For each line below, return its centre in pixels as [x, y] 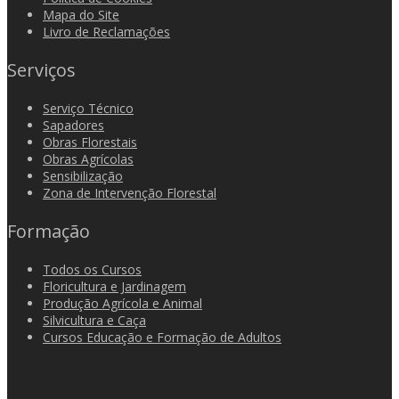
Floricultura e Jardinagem [114, 286]
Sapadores [73, 125]
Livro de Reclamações [106, 31]
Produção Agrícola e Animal [122, 303]
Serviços [41, 69]
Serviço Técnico [88, 108]
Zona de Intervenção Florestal [130, 192]
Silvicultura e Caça [94, 320]
